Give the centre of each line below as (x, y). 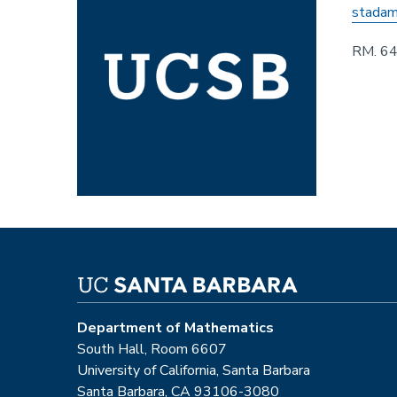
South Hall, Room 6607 (152, 349)
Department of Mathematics (175, 327)
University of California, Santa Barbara (194, 370)
